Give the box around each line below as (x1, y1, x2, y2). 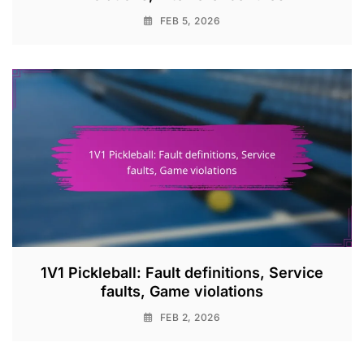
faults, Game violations (101, 282, 263, 300)
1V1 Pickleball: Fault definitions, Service (41, 263, 323, 281)
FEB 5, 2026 (159, 14, 220, 27)
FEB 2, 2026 (159, 310, 220, 323)
